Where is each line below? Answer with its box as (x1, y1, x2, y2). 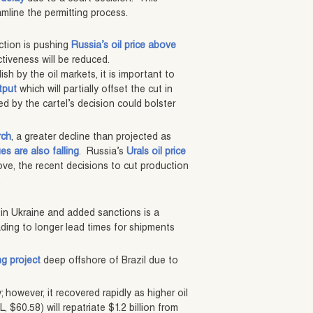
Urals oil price (126, 147, 187, 158)
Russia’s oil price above (71, 41, 177, 52)
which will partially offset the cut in (17, 85, 173, 96)
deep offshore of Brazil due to (41, 256, 179, 267)
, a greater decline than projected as (11, 133, 172, 143)
